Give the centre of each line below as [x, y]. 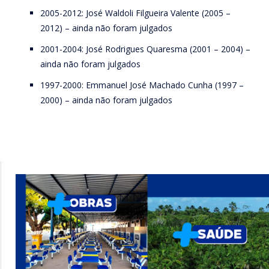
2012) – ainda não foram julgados [106, 28]
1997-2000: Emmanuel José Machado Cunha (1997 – [142, 85]
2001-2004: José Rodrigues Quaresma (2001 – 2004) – [145, 49]
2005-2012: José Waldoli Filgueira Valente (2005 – [135, 13]
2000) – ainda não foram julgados [106, 100]
